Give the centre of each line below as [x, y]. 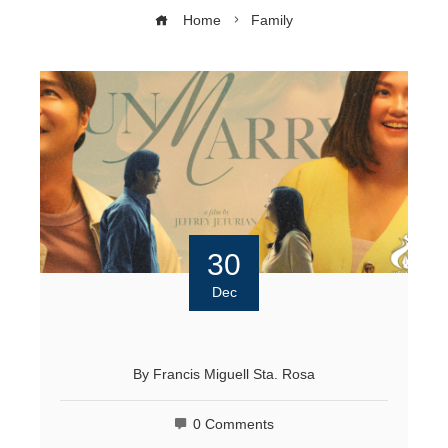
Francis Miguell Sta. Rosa [234, 375]
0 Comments [233, 425]
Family [272, 20]
